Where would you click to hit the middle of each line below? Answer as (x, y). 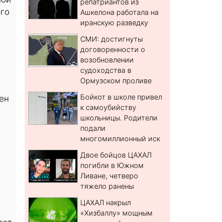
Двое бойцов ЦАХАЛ (116, 155)
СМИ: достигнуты (112, 39)
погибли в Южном (112, 166)
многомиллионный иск (120, 139)
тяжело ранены (107, 186)
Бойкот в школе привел (121, 97)
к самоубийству (109, 108)
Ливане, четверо (110, 176)
